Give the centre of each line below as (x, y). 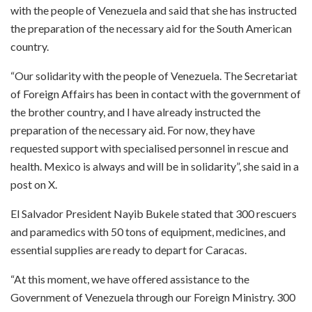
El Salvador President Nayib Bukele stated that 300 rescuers (154, 213)
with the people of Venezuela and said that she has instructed (154, 10)
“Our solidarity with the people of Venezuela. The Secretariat (154, 75)
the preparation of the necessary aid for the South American (151, 28)
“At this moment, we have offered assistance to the (130, 279)
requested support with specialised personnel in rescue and (149, 148)
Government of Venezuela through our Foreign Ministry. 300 (153, 297)
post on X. (34, 184)
